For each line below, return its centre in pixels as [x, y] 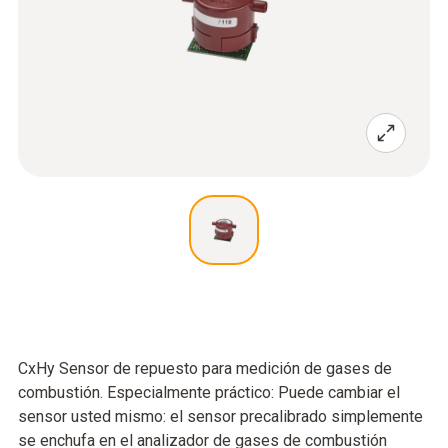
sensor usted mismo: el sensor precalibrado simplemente [220, 416]
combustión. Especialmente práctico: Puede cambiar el [209, 392]
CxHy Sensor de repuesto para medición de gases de [205, 368]
